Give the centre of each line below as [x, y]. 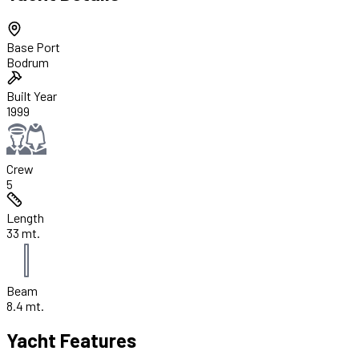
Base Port [33, 46]
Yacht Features [71, 341]
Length [25, 217]
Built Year [32, 95]
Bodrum [28, 62]
